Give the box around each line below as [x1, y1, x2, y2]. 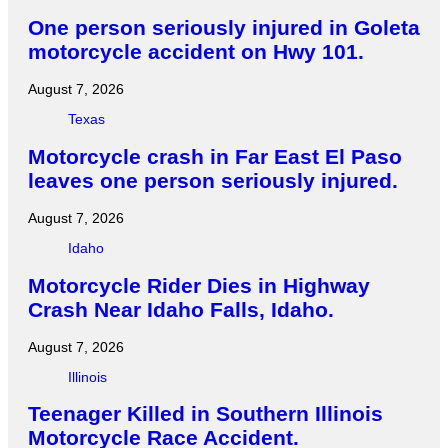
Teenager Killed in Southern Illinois [28, 402, 383, 426]
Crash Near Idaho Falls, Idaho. [28, 297, 334, 321]
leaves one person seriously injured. [28, 168, 398, 192]
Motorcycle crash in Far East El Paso [28, 144, 402, 168]
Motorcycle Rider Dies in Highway [28, 273, 370, 297]
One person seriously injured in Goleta [28, 15, 420, 39]
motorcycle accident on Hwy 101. [28, 39, 364, 63]
